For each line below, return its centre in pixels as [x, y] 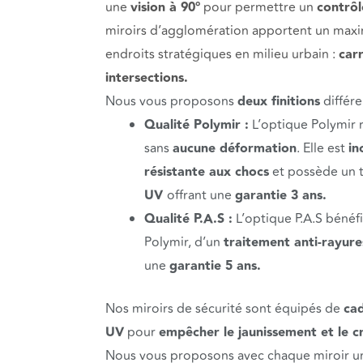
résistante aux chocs [207, 172]
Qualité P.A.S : [188, 219]
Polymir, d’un [184, 242]
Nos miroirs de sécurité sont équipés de [224, 308]
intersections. [147, 78]
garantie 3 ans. [281, 195]
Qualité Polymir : [196, 125]
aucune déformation [235, 148]
